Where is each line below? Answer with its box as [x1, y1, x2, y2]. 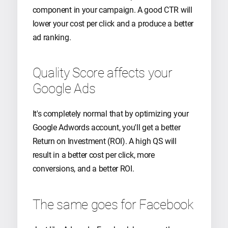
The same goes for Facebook [32, 196, 193, 212]
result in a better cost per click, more [32, 150, 155, 160]
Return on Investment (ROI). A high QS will [32, 136, 177, 147]
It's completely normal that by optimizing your [32, 109, 189, 119]
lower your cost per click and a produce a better [32, 18, 194, 28]
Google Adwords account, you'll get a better [32, 123, 181, 133]
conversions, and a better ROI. [32, 164, 134, 174]
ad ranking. [32, 32, 73, 42]
